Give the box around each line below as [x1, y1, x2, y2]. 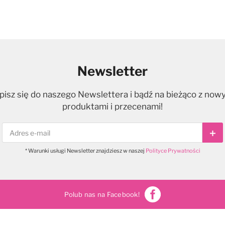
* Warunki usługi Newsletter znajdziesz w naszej [25, 147, 146, 154]
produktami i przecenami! [62, 101, 163, 112]
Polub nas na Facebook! [64, 190, 140, 198]
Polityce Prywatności [145, 147, 200, 154]
